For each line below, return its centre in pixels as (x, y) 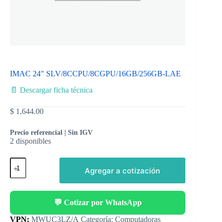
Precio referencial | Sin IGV (51, 133)
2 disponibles (30, 141)
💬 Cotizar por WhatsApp (98, 203)
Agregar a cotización (123, 170)
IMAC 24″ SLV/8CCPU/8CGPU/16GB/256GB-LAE (95, 74)
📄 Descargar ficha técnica (51, 90)
